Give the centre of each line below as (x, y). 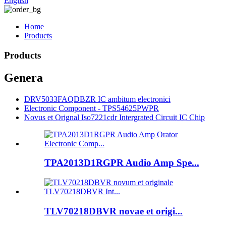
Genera (23, 77)
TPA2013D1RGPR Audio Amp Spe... (122, 163)
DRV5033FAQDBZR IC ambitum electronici (97, 99)
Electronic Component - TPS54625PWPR (92, 108)
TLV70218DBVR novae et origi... (114, 211)
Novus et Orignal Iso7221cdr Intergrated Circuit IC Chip (115, 117)
